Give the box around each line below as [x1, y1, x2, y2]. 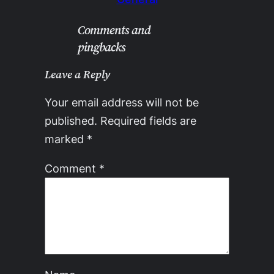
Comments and [77, 21, 150, 39]
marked [44, 132, 87, 146]
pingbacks [77, 38, 125, 56]
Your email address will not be [44, 95, 199, 109]
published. [44, 114, 97, 128]
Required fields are [100, 114, 196, 128]
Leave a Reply [44, 66, 110, 82]
